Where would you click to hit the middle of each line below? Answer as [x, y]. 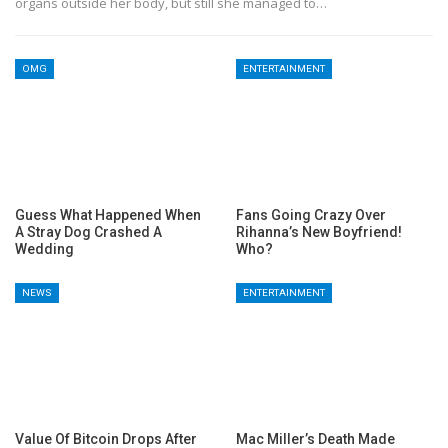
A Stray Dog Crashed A [88, 231]
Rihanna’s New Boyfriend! [319, 231]
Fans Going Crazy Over [311, 214]
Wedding [44, 248]
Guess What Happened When [108, 214]
